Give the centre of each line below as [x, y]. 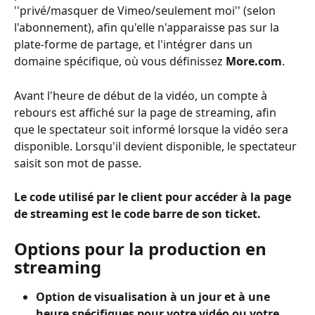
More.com [254, 62]
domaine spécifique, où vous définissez [120, 62]
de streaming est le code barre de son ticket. [137, 214]
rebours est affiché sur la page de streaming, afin [147, 112]
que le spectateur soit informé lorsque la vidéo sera [153, 129]
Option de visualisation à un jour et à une [154, 296]
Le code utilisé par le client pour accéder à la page [154, 197]
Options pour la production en [142, 248]
